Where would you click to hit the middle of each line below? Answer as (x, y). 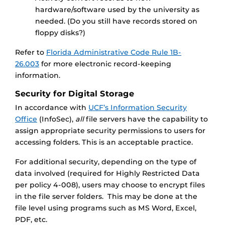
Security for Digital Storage (75, 94)
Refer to (31, 52)
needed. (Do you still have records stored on (116, 21)
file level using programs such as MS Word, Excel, (106, 208)
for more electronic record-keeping (105, 64)
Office (26, 119)
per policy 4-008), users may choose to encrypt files (110, 185)
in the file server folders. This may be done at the (106, 197)
